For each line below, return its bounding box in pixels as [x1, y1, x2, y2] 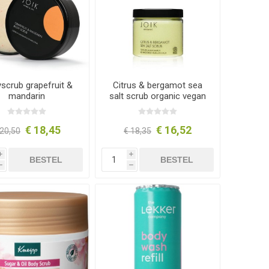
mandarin [8, 91, 46, 102]
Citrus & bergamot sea [113, 80, 203, 91]
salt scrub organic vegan [109, 91, 207, 102]
